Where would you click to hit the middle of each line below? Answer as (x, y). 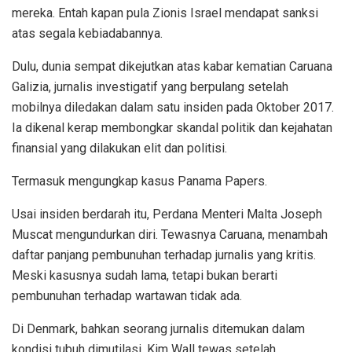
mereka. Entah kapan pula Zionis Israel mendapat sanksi (165, 13)
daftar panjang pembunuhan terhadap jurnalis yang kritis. (164, 255)
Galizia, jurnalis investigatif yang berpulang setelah (150, 86)
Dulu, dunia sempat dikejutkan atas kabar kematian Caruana (172, 66)
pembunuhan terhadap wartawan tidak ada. (127, 295)
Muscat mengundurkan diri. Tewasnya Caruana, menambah (170, 234)
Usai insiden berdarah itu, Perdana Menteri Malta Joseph (167, 214)
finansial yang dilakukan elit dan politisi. (119, 148)
